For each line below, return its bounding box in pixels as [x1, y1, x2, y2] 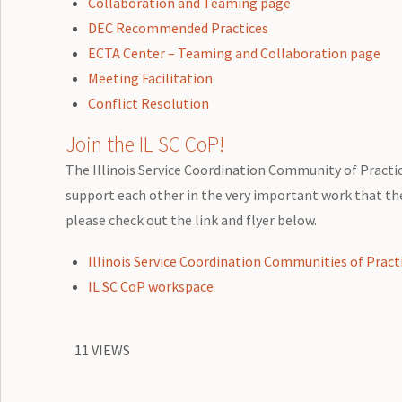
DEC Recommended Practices [88, 18, 269, 37]
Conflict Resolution [88, 93, 210, 112]
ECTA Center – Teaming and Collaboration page [88, 43, 381, 62]
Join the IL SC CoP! [65, 129, 224, 158]
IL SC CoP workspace [88, 276, 214, 295]
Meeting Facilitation [88, 68, 214, 87]
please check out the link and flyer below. [65, 210, 317, 229]
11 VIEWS [74, 340, 130, 359]
